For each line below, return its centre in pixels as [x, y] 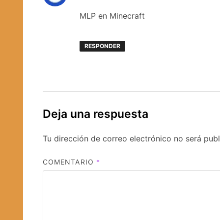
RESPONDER [102, 46]
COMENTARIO [69, 162]
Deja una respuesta [96, 114]
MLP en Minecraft [112, 15]
